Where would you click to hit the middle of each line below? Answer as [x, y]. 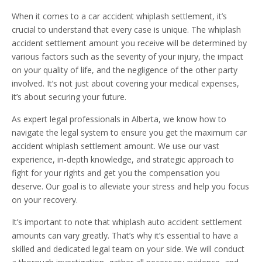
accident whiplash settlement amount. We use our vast [116, 146]
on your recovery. [45, 200]
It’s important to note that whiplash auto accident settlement [127, 222]
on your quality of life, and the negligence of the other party [125, 70]
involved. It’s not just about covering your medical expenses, [125, 84]
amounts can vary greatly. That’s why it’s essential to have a [125, 236]
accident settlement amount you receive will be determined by [129, 43]
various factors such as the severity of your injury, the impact [127, 57]
